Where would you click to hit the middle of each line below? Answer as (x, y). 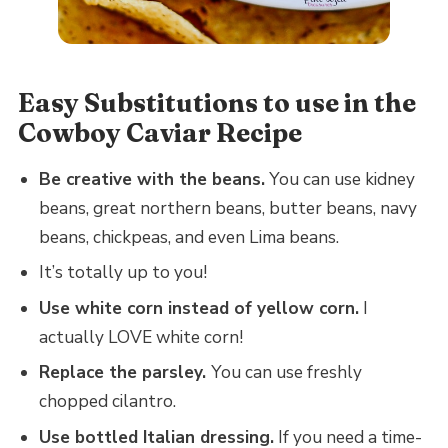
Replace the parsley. (124, 373)
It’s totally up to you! (122, 273)
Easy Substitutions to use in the (216, 102)
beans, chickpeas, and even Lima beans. (188, 237)
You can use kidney (339, 179)
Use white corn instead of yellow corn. (198, 308)
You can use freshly (286, 373)
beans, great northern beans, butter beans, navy (227, 208)
